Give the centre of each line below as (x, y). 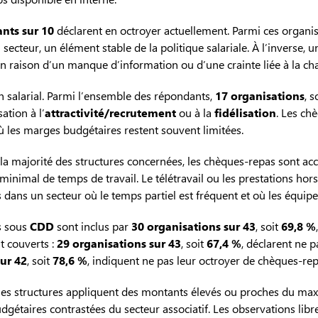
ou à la (195, 113)
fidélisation (245, 113)
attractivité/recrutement (110, 113)
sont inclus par (93, 226)
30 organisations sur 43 (193, 226)
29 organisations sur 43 (119, 243)
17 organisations (260, 96)
